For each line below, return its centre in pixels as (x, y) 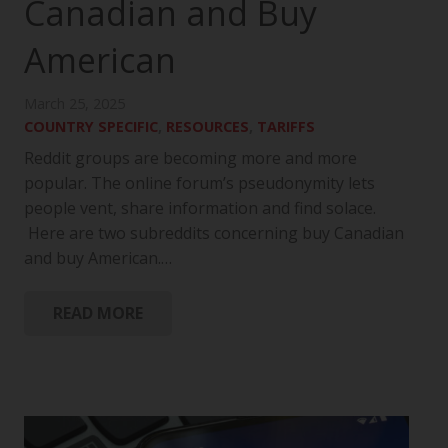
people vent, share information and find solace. (200, 208)
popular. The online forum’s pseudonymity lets (199, 183)
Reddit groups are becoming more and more (190, 158)
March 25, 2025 (74, 104)
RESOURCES (207, 127)
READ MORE (97, 313)
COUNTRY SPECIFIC (91, 127)
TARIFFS (286, 127)
